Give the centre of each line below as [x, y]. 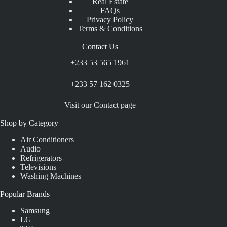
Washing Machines [51, 176]
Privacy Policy [110, 19]
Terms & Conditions [110, 28]
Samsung [35, 211]
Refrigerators [41, 158]
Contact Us [100, 46]
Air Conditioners [47, 140]
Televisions [38, 167]
